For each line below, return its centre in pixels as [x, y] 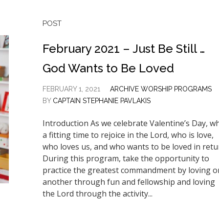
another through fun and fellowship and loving [129, 182]
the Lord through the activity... [97, 194]
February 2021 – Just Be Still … [123, 49]
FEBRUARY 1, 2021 [71, 89]
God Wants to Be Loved [108, 68]
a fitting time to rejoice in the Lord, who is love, [128, 135]
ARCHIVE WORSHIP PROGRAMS [161, 89]
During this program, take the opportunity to [126, 158]
